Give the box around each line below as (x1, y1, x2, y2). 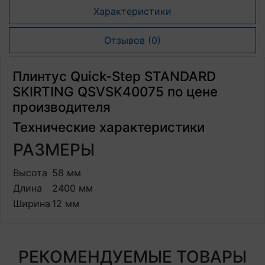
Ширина (13, 198, 50, 209)
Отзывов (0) (104, 34, 161, 46)
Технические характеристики (12, 119, 205, 135)
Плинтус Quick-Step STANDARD (12, 68, 216, 84)
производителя (12, 99, 111, 115)
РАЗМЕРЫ (13, 140, 95, 160)
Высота (13, 167, 47, 179)
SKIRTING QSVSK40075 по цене (12, 83, 218, 99)
